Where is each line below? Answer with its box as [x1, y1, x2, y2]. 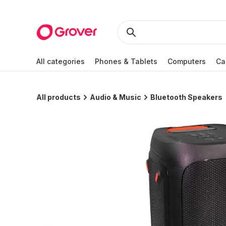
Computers [167, 56, 206, 66]
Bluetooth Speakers [150, 93, 222, 101]
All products [36, 93, 81, 101]
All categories [36, 56, 85, 66]
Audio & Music [90, 93, 141, 101]
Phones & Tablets [95, 56, 157, 66]
